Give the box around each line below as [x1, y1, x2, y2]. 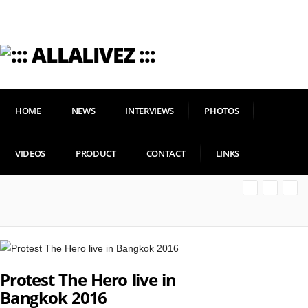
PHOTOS [204, 104, 239, 117]
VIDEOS [15, 147, 46, 159]
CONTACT [146, 147, 186, 159]
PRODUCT [76, 147, 116, 159]
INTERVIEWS [125, 104, 175, 117]
